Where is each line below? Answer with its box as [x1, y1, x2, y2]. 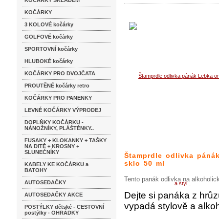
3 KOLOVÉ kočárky [24, 22, 73, 27]
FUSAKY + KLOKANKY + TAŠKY [24, 137, 107, 143]
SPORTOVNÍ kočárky [24, 46, 78, 52]
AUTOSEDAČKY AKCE [24, 192, 83, 197]
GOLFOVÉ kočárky [24, 34, 73, 40]
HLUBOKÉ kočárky [24, 58, 73, 64]
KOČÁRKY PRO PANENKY [24, 95, 92, 101]
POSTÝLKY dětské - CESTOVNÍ [24, 204, 104, 210]
